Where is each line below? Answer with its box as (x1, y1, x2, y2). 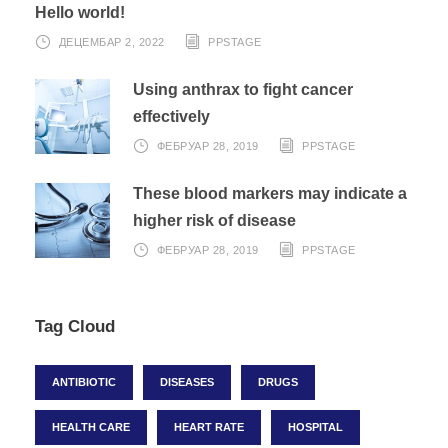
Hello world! (35, 3, 125, 21)
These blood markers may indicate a (133, 184, 407, 202)
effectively (133, 107, 210, 125)
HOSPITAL (288, 420, 343, 433)
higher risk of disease (133, 211, 296, 229)
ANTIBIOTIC (52, 375, 116, 388)
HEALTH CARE (52, 420, 130, 433)
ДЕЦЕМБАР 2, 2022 (58, 35, 165, 48)
